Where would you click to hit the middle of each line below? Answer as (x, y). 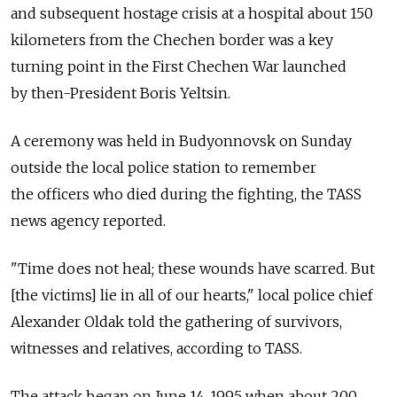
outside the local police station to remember (163, 167)
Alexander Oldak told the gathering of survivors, (176, 321)
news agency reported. (88, 220)
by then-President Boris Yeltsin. (121, 93)
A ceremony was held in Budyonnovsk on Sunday (181, 140)
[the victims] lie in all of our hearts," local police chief (192, 295)
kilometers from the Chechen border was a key (172, 39)
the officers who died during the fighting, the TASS (186, 194)
